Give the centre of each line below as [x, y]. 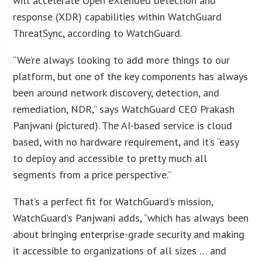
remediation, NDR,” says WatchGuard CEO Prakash [124, 109]
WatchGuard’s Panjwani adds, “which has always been [131, 218]
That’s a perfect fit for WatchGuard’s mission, [113, 201]
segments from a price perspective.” [92, 174]
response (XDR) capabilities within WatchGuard [118, 16]
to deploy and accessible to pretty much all [110, 158]
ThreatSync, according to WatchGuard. [98, 33]
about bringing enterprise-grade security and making [129, 234]
